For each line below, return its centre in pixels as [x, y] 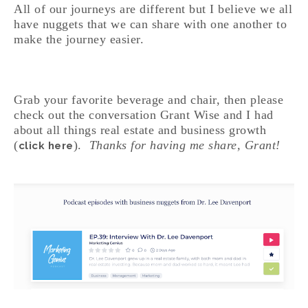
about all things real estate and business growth [140, 130]
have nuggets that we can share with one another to [150, 24]
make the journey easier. [79, 39]
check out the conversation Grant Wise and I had [144, 115]
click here [46, 146]
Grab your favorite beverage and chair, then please [148, 100]
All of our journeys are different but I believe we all [153, 9]
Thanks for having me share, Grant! [185, 145]
